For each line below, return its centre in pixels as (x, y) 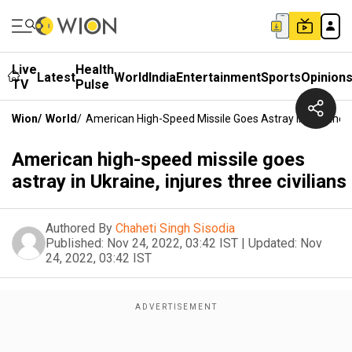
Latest (56, 77)
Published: (75, 243)
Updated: (273, 243)
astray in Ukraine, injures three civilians (179, 181)
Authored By (79, 228)
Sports (281, 77)
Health (95, 70)
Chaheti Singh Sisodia (175, 228)
